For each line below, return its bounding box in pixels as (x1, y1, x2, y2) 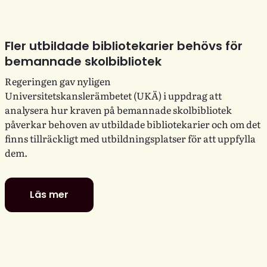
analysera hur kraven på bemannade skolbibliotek (5, 102, 232, 117)
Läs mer (30, 187, 69, 201)
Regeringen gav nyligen (5, 73, 111, 88)
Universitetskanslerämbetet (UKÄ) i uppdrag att (5, 88, 222, 103)
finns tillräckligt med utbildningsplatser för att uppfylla (5, 131, 256, 145)
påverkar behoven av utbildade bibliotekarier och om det (5, 116, 260, 131)
